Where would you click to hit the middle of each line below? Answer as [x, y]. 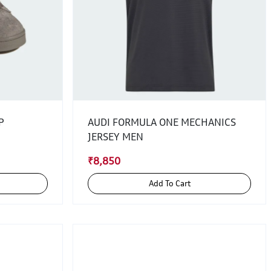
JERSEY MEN [116, 137]
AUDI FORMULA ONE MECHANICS [162, 122]
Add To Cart [178, 183]
